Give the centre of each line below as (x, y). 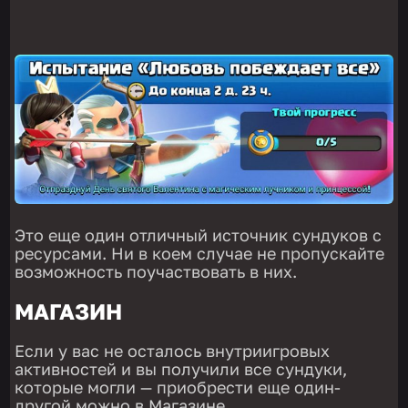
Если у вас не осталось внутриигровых (173, 350)
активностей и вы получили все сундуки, (181, 368)
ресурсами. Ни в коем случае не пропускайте (200, 253)
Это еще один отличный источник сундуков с (199, 235)
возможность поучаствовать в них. (156, 271)
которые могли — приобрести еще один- (178, 387)
